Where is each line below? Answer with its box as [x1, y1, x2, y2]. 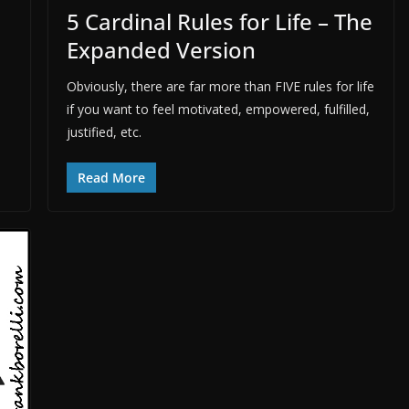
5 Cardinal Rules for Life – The [66, 6, 372, 37]
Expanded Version [66, 35, 256, 66]
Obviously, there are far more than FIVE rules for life [66, 78, 374, 96]
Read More [77, 169, 145, 187]
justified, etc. [66, 123, 145, 142]
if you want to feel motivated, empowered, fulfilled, [66, 100, 370, 119]
